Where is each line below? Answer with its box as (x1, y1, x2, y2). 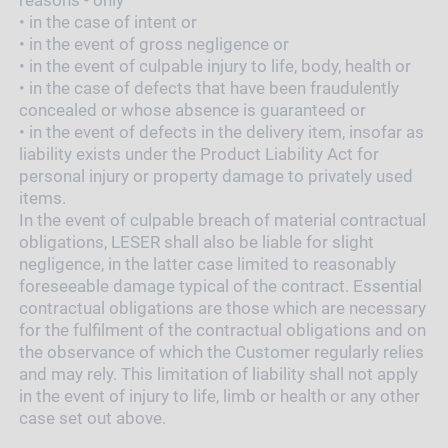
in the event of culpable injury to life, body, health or (28, 55, 411, 76)
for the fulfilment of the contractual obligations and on (18, 319, 426, 340)
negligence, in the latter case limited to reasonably (18, 253, 396, 274)
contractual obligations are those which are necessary (18, 297, 426, 318)
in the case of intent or (28, 11, 197, 32)
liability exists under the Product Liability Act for (18, 143, 379, 164)
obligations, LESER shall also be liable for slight (18, 231, 374, 252)
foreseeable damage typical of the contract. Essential (18, 275, 422, 296)
